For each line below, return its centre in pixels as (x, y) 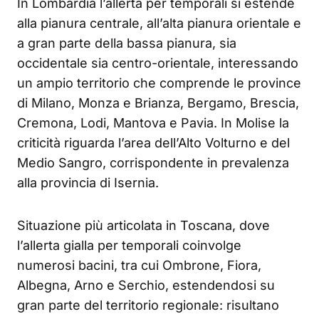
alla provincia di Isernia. (88, 183)
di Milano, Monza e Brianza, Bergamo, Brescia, (158, 103)
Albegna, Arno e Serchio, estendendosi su (146, 286)
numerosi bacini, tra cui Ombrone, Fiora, (139, 266)
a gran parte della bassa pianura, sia (127, 43)
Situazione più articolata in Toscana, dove (143, 226)
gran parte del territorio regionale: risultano (148, 305)
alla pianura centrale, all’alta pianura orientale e (159, 23)
